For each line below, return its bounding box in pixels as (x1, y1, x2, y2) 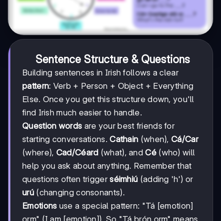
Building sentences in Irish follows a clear (22, 67, 179, 77)
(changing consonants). (34, 187, 125, 197)
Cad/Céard (56, 147, 99, 157)
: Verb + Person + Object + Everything (49, 80, 194, 91)
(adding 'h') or (138, 174, 193, 184)
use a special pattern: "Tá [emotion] (57, 200, 193, 211)
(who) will (156, 147, 195, 157)
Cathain (110, 134, 139, 144)
